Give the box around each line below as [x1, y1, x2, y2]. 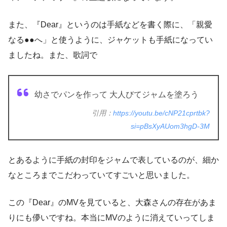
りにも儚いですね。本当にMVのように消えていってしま [8, 213, 215, 222]
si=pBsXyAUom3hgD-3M [131, 122, 210, 131]
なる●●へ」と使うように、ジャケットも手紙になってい [8, 35, 213, 45]
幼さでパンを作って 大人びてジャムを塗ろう [34, 90, 199, 99]
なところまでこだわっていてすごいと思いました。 [8, 171, 195, 180]
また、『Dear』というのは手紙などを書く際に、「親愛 [8, 20, 212, 29]
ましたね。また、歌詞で [8, 51, 97, 60]
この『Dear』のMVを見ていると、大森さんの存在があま [8, 198, 216, 207]
